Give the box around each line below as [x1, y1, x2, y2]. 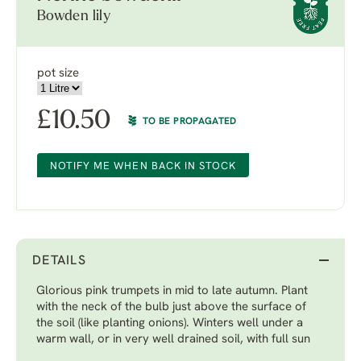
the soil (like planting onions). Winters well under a [36, 317, 303, 330]
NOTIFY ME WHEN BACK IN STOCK [50, 161, 237, 172]
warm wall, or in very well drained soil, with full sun [36, 334, 310, 346]
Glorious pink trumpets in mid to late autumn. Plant [36, 285, 308, 297]
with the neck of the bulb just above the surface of [36, 301, 306, 313]
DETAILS [32, 255, 86, 268]
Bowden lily [37, 9, 110, 24]
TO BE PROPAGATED [143, 117, 237, 127]
